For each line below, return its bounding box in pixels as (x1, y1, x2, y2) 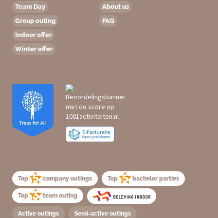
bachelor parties (132, 175, 179, 182)
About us (102, 2, 129, 10)
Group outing (15, 17, 55, 24)
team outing (43, 192, 77, 200)
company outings (43, 175, 92, 182)
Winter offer (15, 45, 53, 53)
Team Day (15, 2, 45, 10)
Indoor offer (15, 31, 52, 38)
